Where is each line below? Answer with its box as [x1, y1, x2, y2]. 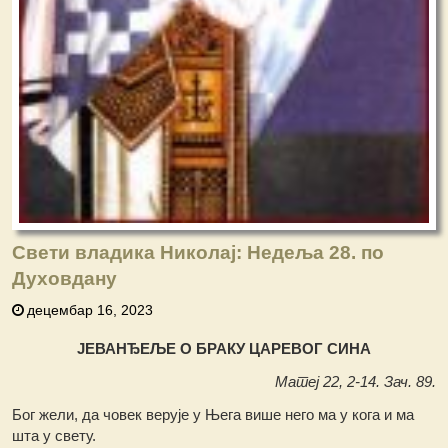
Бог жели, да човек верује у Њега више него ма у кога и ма [12, 406, 415, 424]
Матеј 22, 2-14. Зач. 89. [274, 373, 436, 391]
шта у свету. [12, 427, 97, 445]
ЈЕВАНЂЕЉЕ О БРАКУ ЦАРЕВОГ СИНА [76, 340, 371, 358]
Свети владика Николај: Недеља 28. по [12, 242, 385, 264]
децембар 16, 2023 [27, 302, 154, 319]
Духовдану [12, 268, 118, 290]
